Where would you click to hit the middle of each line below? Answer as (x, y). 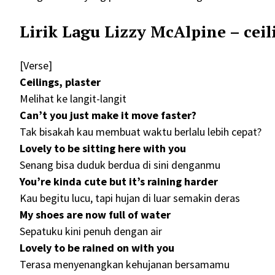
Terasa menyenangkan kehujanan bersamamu (125, 265)
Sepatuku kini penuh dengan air (91, 231)
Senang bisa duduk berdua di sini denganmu (120, 165)
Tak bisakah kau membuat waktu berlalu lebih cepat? (141, 132)
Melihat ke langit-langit (73, 99)
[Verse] (36, 66)
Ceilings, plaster (60, 82)
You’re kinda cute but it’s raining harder (119, 182)
